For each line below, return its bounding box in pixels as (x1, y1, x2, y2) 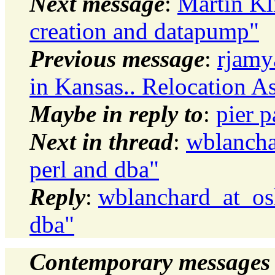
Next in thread (29, 128, 173, 155)
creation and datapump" (29, 17, 259, 44)
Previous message (29, 45, 204, 72)
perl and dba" (29, 155, 159, 182)
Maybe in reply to (29, 100, 203, 127)
